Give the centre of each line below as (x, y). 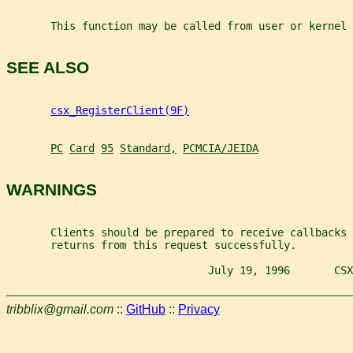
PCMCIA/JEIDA (221, 148)
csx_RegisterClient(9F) (120, 110)
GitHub (146, 309)
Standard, (148, 148)
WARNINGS (52, 190)
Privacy (199, 309)
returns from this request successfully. (151, 245)
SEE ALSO (48, 68)
